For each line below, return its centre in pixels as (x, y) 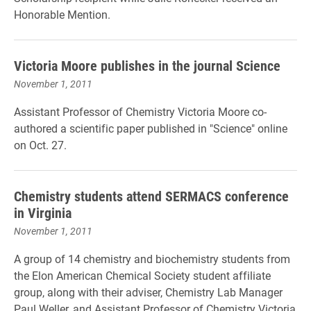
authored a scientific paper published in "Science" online (151, 128)
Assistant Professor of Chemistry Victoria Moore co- (140, 111)
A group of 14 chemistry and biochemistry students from (152, 259)
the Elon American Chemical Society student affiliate (142, 275)
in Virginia (43, 212)
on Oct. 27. (40, 145)
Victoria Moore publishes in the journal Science (147, 65)
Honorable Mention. (62, 14)
